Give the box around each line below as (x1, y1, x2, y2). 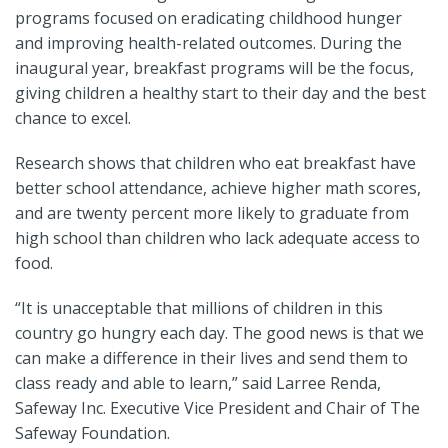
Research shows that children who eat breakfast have (15, 152, 416, 175)
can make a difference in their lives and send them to (15, 347, 408, 370)
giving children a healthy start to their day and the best (15, 82, 426, 105)
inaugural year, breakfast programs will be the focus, (15, 57, 414, 80)
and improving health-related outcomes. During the (15, 32, 402, 55)
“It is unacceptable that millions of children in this (15, 297, 383, 320)
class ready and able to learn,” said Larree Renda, (15, 372, 381, 395)
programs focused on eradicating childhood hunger (15, 7, 402, 30)
